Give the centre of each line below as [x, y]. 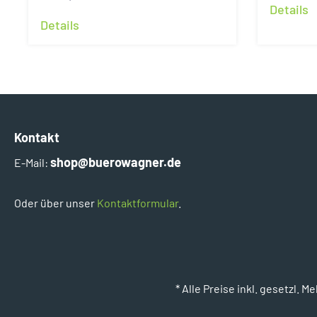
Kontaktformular [138, 203]
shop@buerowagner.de [116, 162]
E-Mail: [32, 163]
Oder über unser [56, 203]
